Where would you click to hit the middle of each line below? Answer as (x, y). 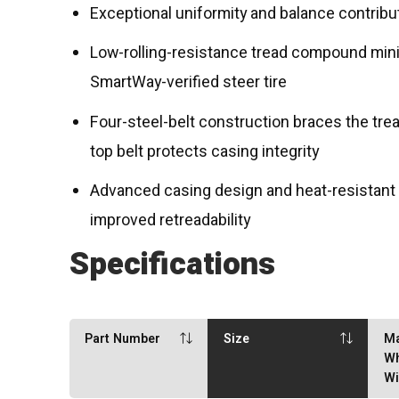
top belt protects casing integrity (205, 151)
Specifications (173, 264)
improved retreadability (171, 220)
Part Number (123, 339)
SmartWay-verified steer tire (189, 83)
